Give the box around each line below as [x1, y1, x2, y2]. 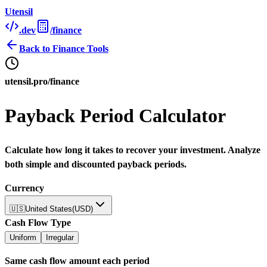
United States [25, 204, 72, 213]
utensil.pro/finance [5, 76, 79, 86]
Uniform [10, 232, 36, 242]
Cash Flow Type [5, 217, 71, 228]
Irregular [46, 232, 74, 242]
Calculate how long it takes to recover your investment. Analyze [5, 144, 260, 155]
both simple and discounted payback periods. [5, 159, 187, 169]
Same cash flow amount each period [5, 255, 150, 266]
